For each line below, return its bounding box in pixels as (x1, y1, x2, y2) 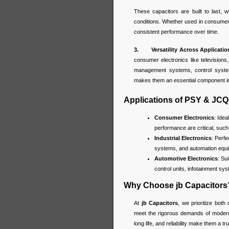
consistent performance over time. (134, 29, 219, 35)
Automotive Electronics (154, 155, 218, 162)
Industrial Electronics (154, 134, 212, 141)
